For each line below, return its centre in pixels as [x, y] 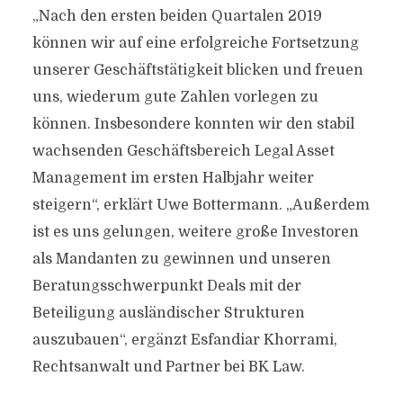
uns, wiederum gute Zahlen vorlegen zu [175, 97]
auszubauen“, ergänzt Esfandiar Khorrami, [184, 340]
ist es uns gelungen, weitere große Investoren [195, 232]
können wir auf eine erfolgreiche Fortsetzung [195, 43]
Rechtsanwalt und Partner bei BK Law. [168, 367]
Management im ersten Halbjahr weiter [173, 178]
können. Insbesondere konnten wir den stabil [193, 124]
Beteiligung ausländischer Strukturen [168, 313]
